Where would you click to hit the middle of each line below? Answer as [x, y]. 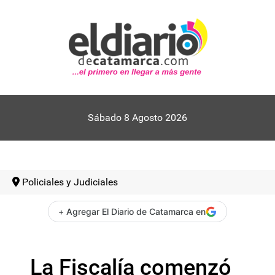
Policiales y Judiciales [70, 182]
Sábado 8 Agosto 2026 [137, 118]
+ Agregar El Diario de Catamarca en [132, 211]
